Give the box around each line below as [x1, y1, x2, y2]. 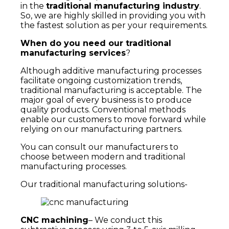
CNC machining [20, 215, 88, 225]
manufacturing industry [91, 1, 199, 11]
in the [20, 1, 46, 11]
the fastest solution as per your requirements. [20, 20, 208, 31]
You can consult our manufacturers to [20, 142, 178, 152]
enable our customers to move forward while [20, 114, 206, 125]
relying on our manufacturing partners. [20, 124, 182, 134]
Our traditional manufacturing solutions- [20, 179, 188, 190]
